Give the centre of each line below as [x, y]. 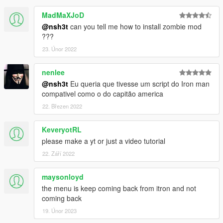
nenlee [53, 72]
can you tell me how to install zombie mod [135, 27]
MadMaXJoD [63, 15]
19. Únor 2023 [59, 211]
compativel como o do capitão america [103, 94]
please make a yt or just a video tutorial [104, 141]
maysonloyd [63, 177]
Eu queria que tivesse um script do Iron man [139, 84]
